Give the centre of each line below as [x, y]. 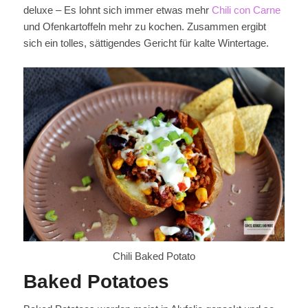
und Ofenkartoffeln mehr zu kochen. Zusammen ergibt [144, 27]
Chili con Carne [246, 10]
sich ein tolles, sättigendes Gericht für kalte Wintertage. [146, 43]
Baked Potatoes [96, 282]
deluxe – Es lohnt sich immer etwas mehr [117, 10]
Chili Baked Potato [154, 256]
